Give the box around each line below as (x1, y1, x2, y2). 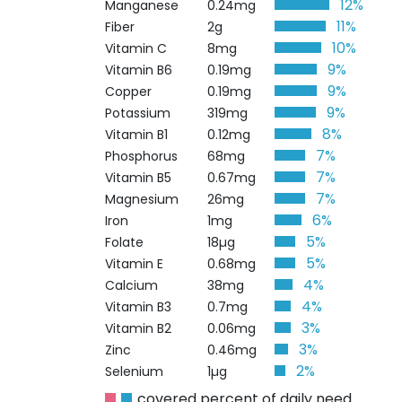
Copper (105, 83, 152, 100)
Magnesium (105, 190, 179, 208)
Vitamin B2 (105, 319, 171, 337)
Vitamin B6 (105, 61, 172, 79)
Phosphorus (105, 147, 178, 165)
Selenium (105, 363, 163, 380)
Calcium (105, 276, 158, 294)
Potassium (105, 104, 170, 122)
